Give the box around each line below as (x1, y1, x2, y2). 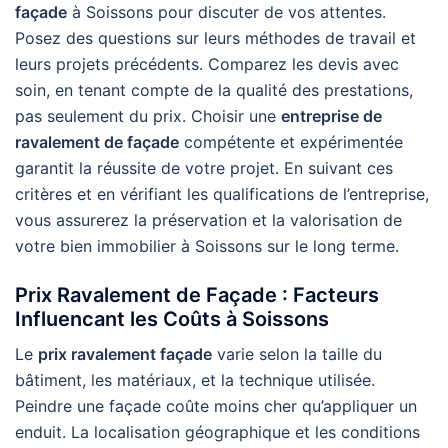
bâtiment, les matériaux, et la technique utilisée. (15, 370, 375, 390)
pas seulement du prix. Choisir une (15, 106, 281, 126)
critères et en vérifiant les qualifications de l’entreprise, (15, 184, 429, 204)
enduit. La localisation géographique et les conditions (15, 422, 420, 442)
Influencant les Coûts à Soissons (15, 307, 329, 331)
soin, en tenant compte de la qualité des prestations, (15, 80, 413, 100)
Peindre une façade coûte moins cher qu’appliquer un (15, 396, 417, 416)
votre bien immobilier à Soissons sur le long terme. (15, 236, 399, 256)
